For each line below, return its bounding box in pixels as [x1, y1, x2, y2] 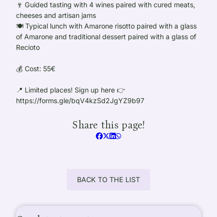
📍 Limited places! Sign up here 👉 [16, 85, 125, 94]
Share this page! [72, 119, 145, 132]
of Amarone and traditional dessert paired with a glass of [16, 32, 197, 41]
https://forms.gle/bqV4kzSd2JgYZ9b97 [16, 96, 145, 105]
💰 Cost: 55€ [16, 64, 56, 73]
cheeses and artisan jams [16, 11, 96, 19]
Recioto [16, 43, 40, 51]
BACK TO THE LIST [77, 175, 140, 184]
